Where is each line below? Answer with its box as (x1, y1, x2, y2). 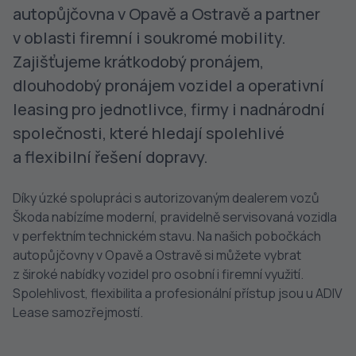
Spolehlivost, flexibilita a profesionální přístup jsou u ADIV (13, 284, 342, 302)
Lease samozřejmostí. (13, 304, 143, 321)
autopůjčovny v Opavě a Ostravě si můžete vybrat (13, 246, 301, 264)
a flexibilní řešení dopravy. (13, 146, 208, 168)
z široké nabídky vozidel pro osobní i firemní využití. (13, 265, 304, 283)
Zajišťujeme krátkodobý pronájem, (13, 51, 264, 72)
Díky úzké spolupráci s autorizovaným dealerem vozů (13, 189, 319, 207)
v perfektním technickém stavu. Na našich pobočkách (13, 227, 321, 245)
